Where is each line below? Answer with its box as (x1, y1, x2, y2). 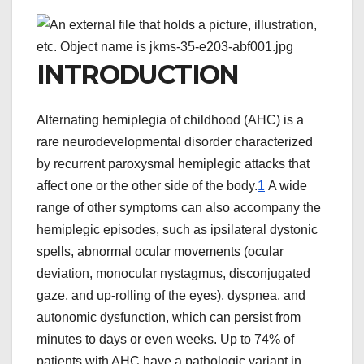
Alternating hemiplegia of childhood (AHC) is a (37, 113, 304, 128)
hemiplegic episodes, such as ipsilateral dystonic (37, 223, 318, 237)
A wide (265, 179, 307, 193)
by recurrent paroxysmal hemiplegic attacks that (37, 157, 310, 171)
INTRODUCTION (37, 58, 239, 90)
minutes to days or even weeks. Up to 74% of (37, 332, 294, 347)
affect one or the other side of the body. (37, 179, 258, 193)
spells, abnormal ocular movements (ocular (37, 245, 284, 259)
